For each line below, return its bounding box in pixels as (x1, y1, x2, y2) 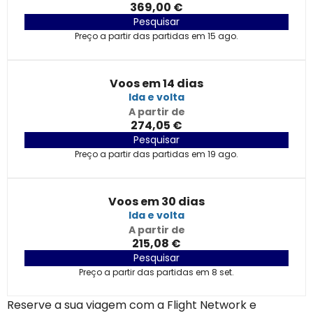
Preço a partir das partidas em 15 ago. (75, 30, 238, 42)
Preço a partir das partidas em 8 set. (79, 266, 234, 278)
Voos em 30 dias (108, 194, 205, 210)
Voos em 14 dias (110, 75, 203, 92)
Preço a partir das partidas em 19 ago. (75, 148, 238, 160)
